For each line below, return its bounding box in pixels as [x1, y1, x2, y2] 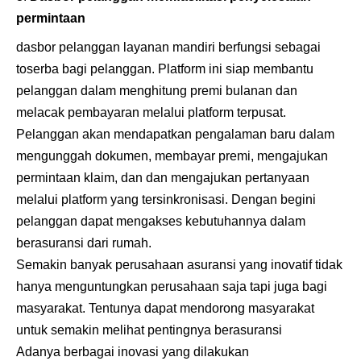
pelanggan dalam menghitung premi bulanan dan [16, 83, 297, 98]
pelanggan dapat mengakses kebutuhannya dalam [16, 214, 305, 228]
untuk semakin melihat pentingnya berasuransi [16, 322, 282, 337]
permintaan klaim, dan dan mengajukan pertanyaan [16, 170, 309, 185]
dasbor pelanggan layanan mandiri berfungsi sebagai [16, 39, 321, 54]
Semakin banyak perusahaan [16, 257, 187, 272]
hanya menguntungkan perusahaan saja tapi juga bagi [16, 279, 327, 293]
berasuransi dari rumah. [16, 235, 155, 250]
